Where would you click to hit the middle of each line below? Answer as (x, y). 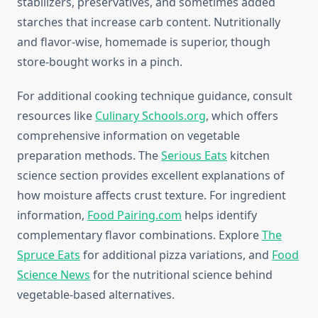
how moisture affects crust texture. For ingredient (152, 196)
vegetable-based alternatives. (96, 295)
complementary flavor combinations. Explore (139, 235)
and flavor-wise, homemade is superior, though (144, 42)
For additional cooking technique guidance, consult (155, 96)
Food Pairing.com (135, 215)
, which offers (242, 116)
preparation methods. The (89, 156)
